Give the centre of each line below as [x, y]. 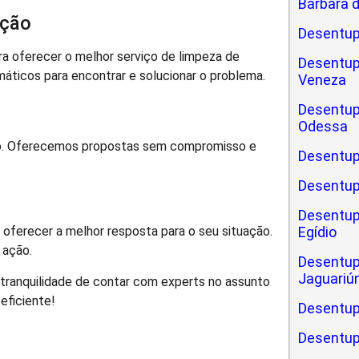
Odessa [323, 126]
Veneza [323, 80]
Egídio [318, 232]
